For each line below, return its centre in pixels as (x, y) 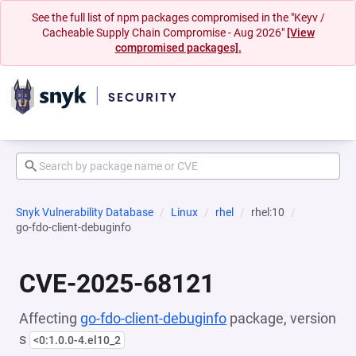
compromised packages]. (178, 48)
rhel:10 (268, 212)
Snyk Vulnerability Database (85, 212)
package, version (281, 318)
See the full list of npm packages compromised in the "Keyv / (178, 17)
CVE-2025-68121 (117, 284)
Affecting (50, 318)
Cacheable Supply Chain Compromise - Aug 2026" (164, 33)
